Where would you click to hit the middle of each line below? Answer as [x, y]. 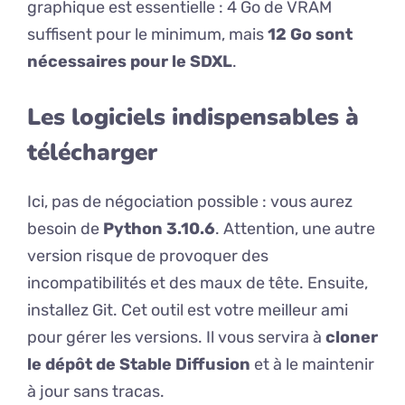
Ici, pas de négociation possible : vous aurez [190, 202]
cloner [352, 338]
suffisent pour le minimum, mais [147, 35]
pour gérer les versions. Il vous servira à [176, 338]
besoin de [65, 229]
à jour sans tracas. [96, 392]
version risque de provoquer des [148, 256]
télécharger [92, 153]
